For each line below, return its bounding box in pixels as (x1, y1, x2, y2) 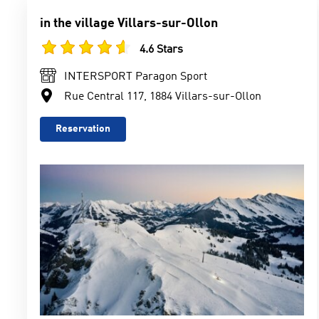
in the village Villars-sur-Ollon (40, 17, 218, 30)
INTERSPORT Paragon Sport (64, 71, 207, 83)
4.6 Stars (140, 44, 183, 56)
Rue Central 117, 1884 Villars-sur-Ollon (64, 91, 261, 103)
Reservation (56, 124, 110, 134)
